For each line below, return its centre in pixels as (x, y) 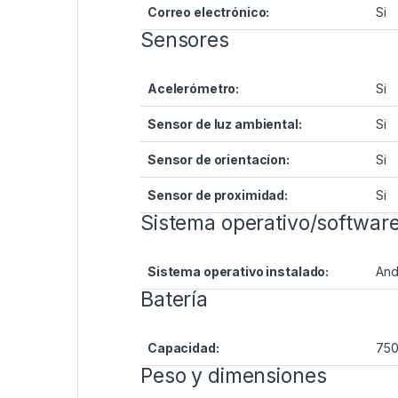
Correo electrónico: (209, 12)
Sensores (185, 40)
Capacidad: (183, 348)
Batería (175, 300)
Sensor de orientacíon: (219, 160)
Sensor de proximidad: (218, 195)
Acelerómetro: (194, 89)
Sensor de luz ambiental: (225, 124)
